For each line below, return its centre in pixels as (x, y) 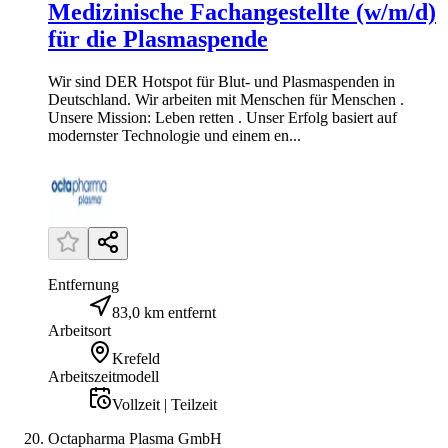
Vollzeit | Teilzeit (164, 405)
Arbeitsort (79, 331)
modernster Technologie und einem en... (174, 136)
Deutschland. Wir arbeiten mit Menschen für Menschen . (226, 100)
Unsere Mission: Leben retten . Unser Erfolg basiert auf (222, 118)
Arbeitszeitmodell (103, 377)
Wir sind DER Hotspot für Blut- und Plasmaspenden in (221, 82)
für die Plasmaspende (158, 39)
